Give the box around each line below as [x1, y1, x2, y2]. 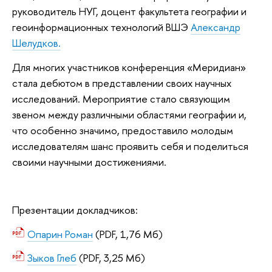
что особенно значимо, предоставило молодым [12, 123, 233, 137]
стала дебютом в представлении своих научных [12, 75, 231, 90]
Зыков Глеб [27, 251, 76, 265]
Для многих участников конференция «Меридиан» [12, 59, 246, 74]
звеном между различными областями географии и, [12, 107, 246, 121]
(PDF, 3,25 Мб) [79, 251, 145, 265]
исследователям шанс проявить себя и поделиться [12, 138, 248, 153]
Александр [191, 20, 240, 35]
